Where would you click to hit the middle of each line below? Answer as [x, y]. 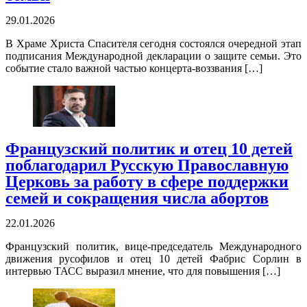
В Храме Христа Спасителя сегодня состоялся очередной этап [153, 44]
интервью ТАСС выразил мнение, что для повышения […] [143, 271]
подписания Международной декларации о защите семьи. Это [153, 56]
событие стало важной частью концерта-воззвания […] [134, 69]
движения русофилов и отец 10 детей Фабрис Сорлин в [153, 259]
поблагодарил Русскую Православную [147, 165]
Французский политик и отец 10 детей [149, 149]
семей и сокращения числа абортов [137, 198]
